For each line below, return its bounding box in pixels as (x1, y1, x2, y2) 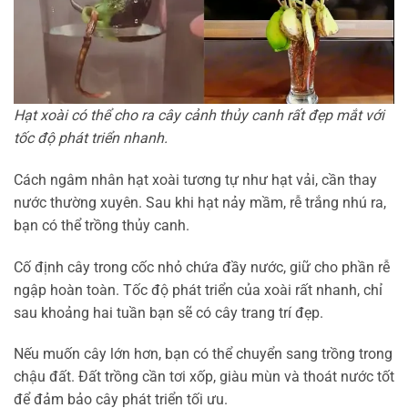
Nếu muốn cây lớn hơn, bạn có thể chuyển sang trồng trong (14, 345, 393, 363)
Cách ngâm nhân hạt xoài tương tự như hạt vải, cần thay (14, 170, 377, 189)
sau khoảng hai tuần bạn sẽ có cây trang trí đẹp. (14, 303, 323, 321)
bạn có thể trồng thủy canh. (14, 216, 189, 234)
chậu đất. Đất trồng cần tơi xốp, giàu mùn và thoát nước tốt (14, 368, 394, 386)
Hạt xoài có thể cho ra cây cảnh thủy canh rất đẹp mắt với (14, 107, 384, 125)
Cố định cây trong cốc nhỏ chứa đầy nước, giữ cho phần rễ (14, 258, 390, 276)
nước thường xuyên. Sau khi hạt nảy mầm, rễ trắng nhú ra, (14, 193, 386, 211)
